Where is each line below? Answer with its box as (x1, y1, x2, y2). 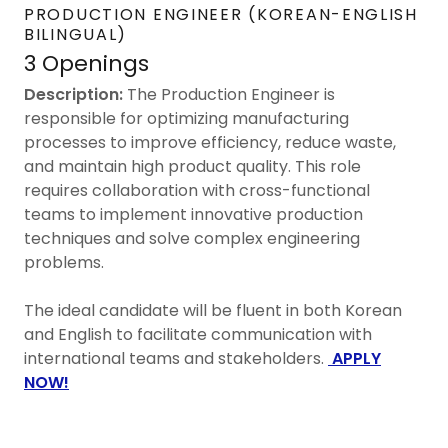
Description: (24, 82, 123, 106)
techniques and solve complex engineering (24, 226, 360, 250)
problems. (24, 250, 108, 274)
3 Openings (24, 47, 149, 79)
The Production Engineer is (123, 82, 335, 106)
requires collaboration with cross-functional (24, 178, 370, 202)
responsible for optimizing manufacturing (24, 106, 349, 130)
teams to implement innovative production (24, 202, 363, 226)
